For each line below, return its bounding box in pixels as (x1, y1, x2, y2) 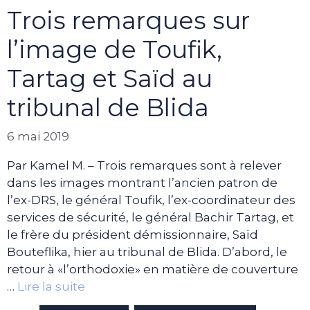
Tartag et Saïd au (7, 63, 212, 93)
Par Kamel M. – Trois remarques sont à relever (7, 158, 282, 173)
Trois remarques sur (7, 5, 250, 35)
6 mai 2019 (7, 129, 69, 144)
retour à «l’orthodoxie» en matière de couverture (7, 262, 298, 277)
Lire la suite (17, 280, 85, 294)
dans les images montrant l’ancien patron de (7, 176, 277, 190)
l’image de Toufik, (7, 34, 222, 64)
